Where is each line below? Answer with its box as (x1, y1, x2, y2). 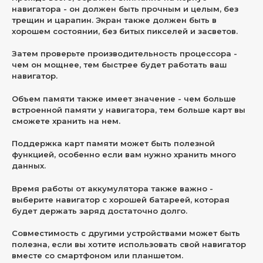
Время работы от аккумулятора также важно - (11, 183, 213, 193)
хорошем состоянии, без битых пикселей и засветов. (11, 26, 238, 36)
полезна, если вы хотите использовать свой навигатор (11, 240, 246, 249)
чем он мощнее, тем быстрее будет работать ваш (11, 60, 227, 69)
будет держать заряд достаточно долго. (11, 205, 187, 215)
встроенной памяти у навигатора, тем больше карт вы (11, 104, 245, 114)
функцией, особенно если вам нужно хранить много (11, 150, 236, 159)
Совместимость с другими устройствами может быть (11, 228, 240, 238)
